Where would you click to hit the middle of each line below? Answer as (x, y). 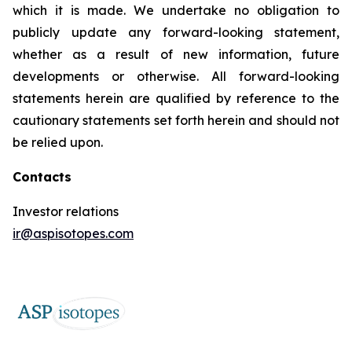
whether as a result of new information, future (176, 54)
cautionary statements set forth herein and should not (176, 120)
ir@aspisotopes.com (73, 233)
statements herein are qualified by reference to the (176, 98)
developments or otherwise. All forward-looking (176, 76)
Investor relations (66, 211)
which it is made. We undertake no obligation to (176, 10)
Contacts (42, 177)
